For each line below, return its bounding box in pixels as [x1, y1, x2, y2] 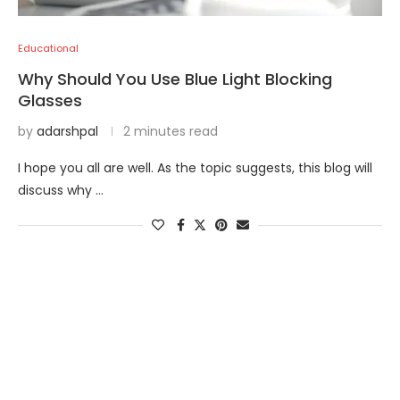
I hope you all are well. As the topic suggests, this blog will [18, 159, 372, 177]
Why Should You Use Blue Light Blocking [18, 68, 332, 90]
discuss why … [18, 181, 104, 199]
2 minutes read [123, 122, 218, 140]
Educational [18, 41, 79, 55]
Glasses [18, 89, 82, 112]
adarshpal [37, 122, 98, 140]
